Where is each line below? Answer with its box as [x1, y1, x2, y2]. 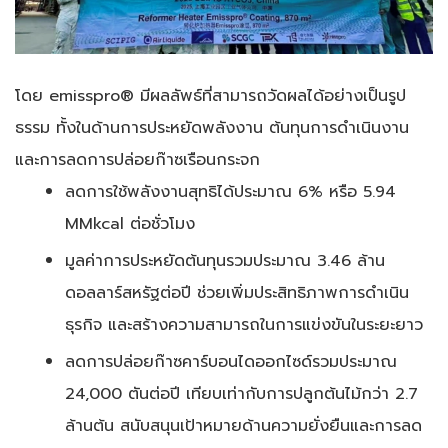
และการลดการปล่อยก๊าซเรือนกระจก [15, 146, 260, 172]
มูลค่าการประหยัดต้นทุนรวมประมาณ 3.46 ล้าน [65, 247, 385, 273]
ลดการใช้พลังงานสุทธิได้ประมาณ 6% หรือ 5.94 [65, 178, 396, 204]
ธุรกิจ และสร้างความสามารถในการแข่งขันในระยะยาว [65, 311, 423, 337]
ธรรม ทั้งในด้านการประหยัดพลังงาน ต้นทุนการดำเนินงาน [15, 114, 409, 140]
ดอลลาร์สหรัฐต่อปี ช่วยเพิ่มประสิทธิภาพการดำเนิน [65, 279, 409, 305]
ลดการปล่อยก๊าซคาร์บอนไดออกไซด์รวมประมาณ [65, 348, 397, 374]
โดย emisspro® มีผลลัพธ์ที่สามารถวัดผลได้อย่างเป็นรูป [15, 82, 406, 108]
